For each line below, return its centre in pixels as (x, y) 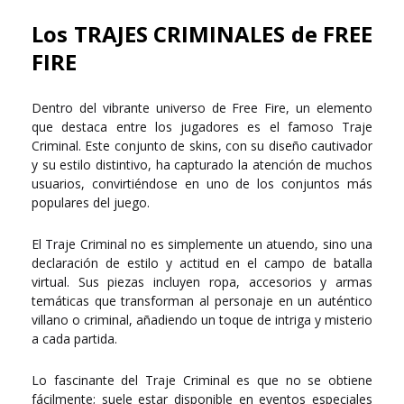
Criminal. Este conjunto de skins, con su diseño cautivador (202, 146)
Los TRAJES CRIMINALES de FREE (202, 34)
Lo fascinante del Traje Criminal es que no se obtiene (202, 381)
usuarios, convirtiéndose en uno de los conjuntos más (202, 184)
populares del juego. (91, 203)
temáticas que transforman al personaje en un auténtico (202, 301)
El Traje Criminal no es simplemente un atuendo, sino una (202, 244)
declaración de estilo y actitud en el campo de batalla (202, 263)
